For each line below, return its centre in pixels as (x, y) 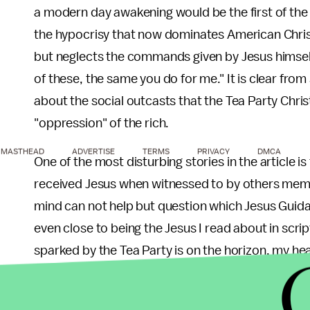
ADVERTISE (93, 151)
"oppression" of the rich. (102, 123)
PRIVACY (213, 151)
